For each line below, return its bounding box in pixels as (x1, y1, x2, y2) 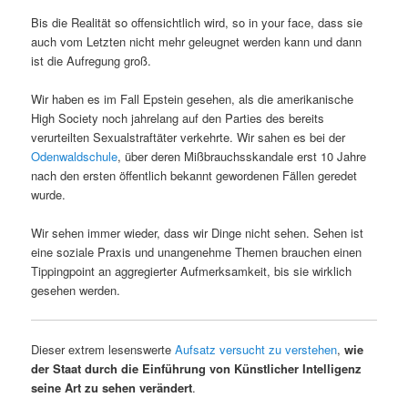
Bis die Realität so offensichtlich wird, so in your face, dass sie (31, 14, 363, 32)
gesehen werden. (31, 281, 121, 300)
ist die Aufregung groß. (31, 52, 152, 70)
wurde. (31, 186, 66, 204)
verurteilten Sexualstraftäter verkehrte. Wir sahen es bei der (31, 128, 346, 147)
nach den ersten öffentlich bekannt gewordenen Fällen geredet (31, 167, 358, 185)
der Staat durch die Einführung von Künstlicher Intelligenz (31, 359, 362, 377)
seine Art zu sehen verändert (31, 378, 193, 396)
